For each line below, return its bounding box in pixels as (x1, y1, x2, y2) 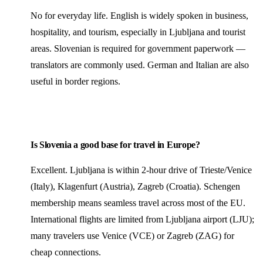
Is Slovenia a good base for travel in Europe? (31, 139, 200, 150)
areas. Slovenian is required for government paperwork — (31, 43, 245, 53)
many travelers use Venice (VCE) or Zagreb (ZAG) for (31, 230, 234, 241)
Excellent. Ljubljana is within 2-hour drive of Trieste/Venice (31, 164, 252, 175)
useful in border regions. (31, 76, 120, 86)
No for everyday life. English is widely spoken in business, (31, 10, 248, 21)
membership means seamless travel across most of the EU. (31, 197, 245, 208)
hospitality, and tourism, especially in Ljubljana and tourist (31, 26, 245, 37)
